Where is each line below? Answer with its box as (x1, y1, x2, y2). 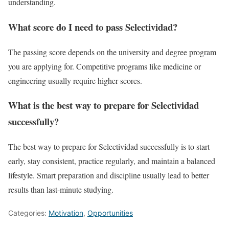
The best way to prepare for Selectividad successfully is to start (8, 141, 210, 152)
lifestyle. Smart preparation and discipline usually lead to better (8, 170, 209, 181)
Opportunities (87, 209, 133, 218)
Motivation (49, 209, 83, 218)
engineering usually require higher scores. (8, 75, 142, 86)
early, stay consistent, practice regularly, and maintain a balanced (8, 155, 215, 167)
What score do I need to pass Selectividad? (8, 19, 177, 34)
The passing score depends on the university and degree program (8, 46, 216, 57)
